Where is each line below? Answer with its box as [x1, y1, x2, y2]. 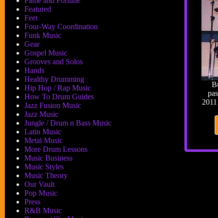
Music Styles [24, 163, 64, 171]
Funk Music [24, 31, 61, 39]
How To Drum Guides [24, 92, 94, 101]
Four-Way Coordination [24, 22, 98, 31]
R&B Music [24, 206, 62, 215]
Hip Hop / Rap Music [24, 84, 91, 92]
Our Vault [24, 180, 54, 188]
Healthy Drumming [24, 75, 84, 83]
